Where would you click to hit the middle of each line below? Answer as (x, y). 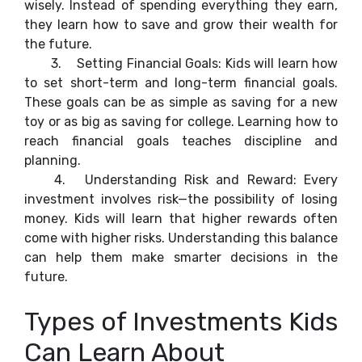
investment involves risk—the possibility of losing (181, 199)
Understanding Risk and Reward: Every (211, 180)
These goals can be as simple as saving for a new (181, 102)
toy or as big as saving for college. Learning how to (181, 122)
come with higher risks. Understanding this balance (181, 238)
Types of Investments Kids (181, 322)
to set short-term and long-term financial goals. (181, 83)
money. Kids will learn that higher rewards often (181, 219)
